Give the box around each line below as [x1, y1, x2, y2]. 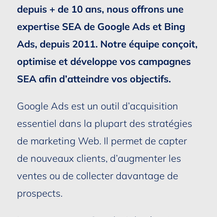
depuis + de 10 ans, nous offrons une [16, 2, 184, 15]
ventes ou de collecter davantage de [16, 169, 178, 182]
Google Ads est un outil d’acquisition [16, 99, 178, 112]
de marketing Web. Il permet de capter [16, 134, 187, 147]
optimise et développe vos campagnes [16, 55, 191, 67]
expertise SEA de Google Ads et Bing [16, 20, 185, 32]
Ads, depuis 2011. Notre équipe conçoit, [16, 37, 198, 50]
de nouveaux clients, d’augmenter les [16, 152, 181, 164]
